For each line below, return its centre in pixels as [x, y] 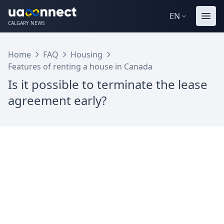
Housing [86, 54]
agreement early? [57, 100]
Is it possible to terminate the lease [108, 84]
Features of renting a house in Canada [80, 66]
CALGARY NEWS [26, 23]
